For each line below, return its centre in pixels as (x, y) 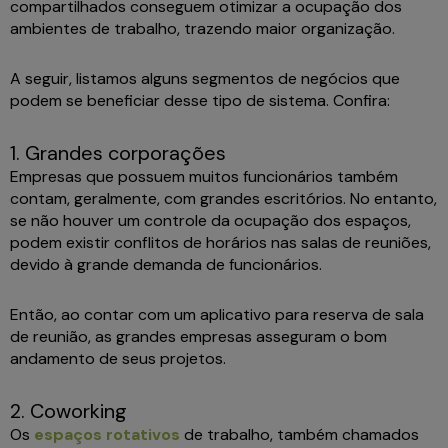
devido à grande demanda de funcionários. (168, 265)
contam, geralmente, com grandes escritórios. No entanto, (223, 199)
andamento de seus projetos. (122, 359)
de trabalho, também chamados (299, 435)
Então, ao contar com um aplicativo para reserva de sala (217, 315)
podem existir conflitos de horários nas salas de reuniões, (220, 243)
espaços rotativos (107, 435)
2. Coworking (71, 411)
